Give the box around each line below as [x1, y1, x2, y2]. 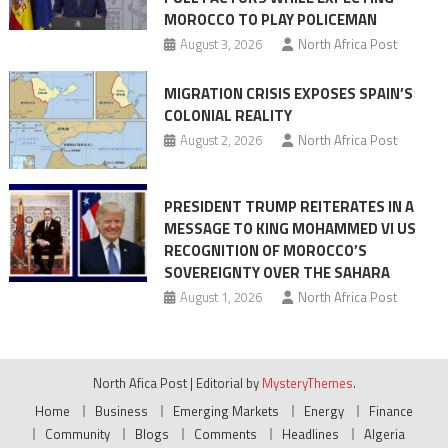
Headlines [282, 423, 339, 444]
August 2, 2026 [179, 129, 262, 150]
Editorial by [195, 372, 262, 393]
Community [45, 423, 110, 444]
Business [95, 400, 148, 421]
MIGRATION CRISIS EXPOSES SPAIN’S [163, 81, 413, 105]
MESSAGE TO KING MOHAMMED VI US [163, 216, 416, 240]
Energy [304, 400, 344, 421]
